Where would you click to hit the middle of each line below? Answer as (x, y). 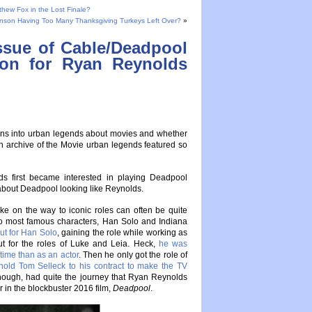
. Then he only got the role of (133, 255)
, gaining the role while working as (122, 233)
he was (173, 244)
